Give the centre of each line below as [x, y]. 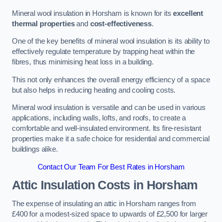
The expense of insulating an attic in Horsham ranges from [104, 203]
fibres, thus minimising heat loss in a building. [83, 62]
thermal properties [43, 24]
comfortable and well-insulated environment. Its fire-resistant [107, 129]
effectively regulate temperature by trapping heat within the [104, 52]
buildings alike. [35, 149]
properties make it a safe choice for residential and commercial [111, 139]
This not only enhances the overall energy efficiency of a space [111, 80]
